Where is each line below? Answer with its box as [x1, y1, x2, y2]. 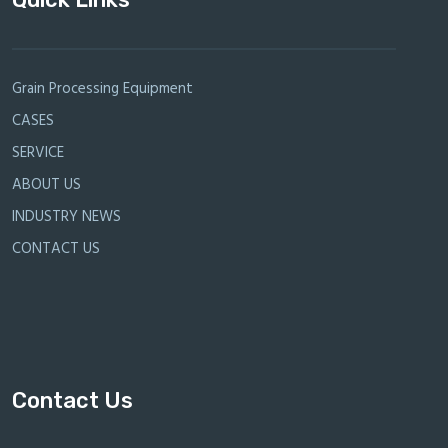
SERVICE [12, 141, 64, 166]
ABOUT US [12, 173, 81, 198]
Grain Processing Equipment [12, 77, 193, 102]
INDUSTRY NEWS [12, 205, 121, 230]
